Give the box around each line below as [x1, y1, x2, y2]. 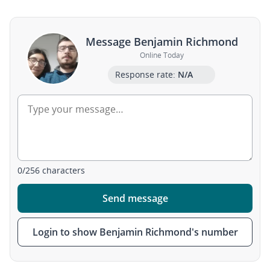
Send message [102, 192, 168, 205]
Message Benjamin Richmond [85, 34, 238, 49]
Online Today [139, 49, 184, 60]
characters [40, 165, 85, 176]
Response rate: [115, 68, 178, 80]
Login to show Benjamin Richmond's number [32, 225, 238, 239]
